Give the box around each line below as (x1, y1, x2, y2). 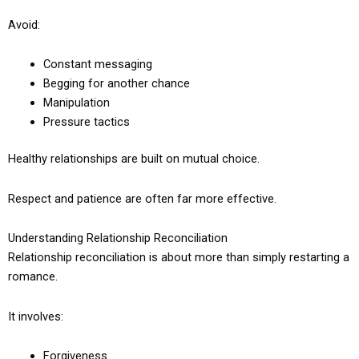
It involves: (8, 309, 63, 324)
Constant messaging (42, 57, 152, 72)
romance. (8, 269, 58, 284)
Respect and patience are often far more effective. (8, 191, 276, 206)
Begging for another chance (42, 76, 190, 91)
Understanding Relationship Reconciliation (8, 231, 228, 246)
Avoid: (8, 17, 40, 32)
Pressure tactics (42, 115, 130, 130)
